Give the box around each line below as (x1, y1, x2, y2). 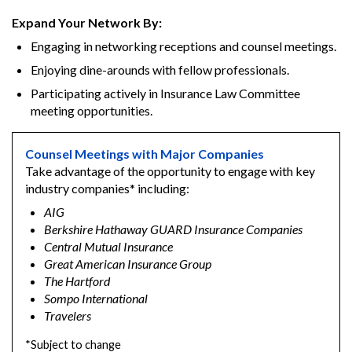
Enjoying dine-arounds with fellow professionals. (31, 62, 289, 78)
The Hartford (44, 273, 110, 289)
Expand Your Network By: (12, 15, 162, 31)
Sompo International (44, 291, 148, 306)
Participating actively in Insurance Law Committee (31, 86, 300, 101)
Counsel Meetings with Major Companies (25, 146, 264, 162)
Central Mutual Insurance (44, 239, 173, 255)
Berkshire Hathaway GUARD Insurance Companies (44, 222, 302, 237)
